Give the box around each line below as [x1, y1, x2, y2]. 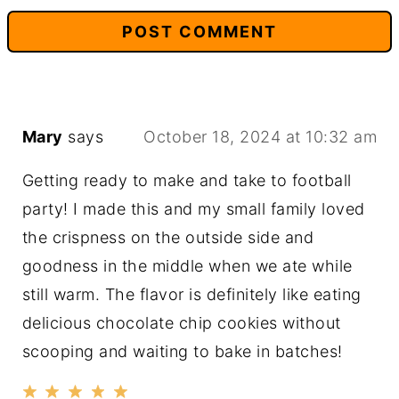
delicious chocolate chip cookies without [21, 313, 341, 332]
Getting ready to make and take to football [21, 170, 352, 190]
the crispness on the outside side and [21, 227, 314, 247]
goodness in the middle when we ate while [21, 256, 353, 275]
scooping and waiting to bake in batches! [21, 341, 343, 361]
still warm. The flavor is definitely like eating [21, 284, 362, 304]
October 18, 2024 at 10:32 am [143, 126, 378, 146]
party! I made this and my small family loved [21, 199, 365, 218]
